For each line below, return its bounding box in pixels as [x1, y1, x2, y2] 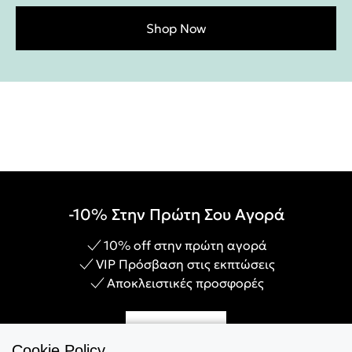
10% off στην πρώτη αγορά [104, 237, 267, 253]
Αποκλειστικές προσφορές [107, 275, 264, 291]
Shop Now [146, 20, 206, 36]
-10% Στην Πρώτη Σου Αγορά [68, 204, 284, 225]
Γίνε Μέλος [144, 325, 208, 341]
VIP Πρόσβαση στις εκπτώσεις [96, 256, 275, 272]
